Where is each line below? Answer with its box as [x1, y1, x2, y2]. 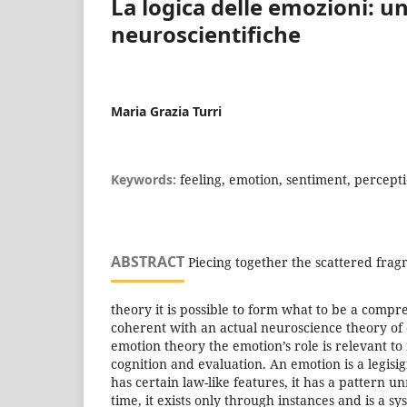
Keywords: [111, 170, 180, 188]
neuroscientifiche [111, 18, 301, 49]
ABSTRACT [111, 251, 184, 272]
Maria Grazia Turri [111, 102, 222, 120]
